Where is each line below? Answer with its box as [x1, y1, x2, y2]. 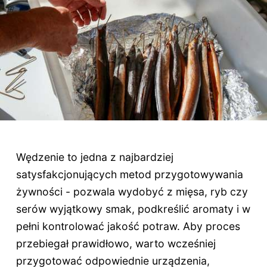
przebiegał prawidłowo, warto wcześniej [15, 237, 216, 250]
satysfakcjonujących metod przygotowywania [15, 167, 243, 181]
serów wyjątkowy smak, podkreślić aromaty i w [15, 202, 250, 215]
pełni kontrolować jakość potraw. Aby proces [15, 219, 240, 232]
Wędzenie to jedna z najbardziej [15, 150, 173, 163]
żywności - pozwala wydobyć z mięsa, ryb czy [15, 185, 248, 198]
